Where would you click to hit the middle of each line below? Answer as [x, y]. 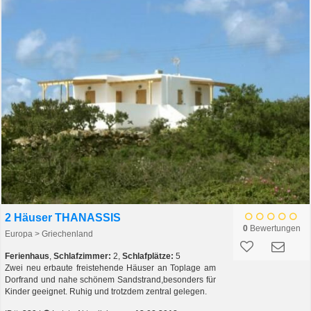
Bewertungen [274, 229]
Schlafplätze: [148, 257]
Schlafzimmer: [82, 257]
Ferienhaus [27, 257]
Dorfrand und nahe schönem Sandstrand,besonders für [110, 280]
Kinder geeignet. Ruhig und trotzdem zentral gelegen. [106, 292]
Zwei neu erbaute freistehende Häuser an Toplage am [110, 268]
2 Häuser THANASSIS [63, 218]
